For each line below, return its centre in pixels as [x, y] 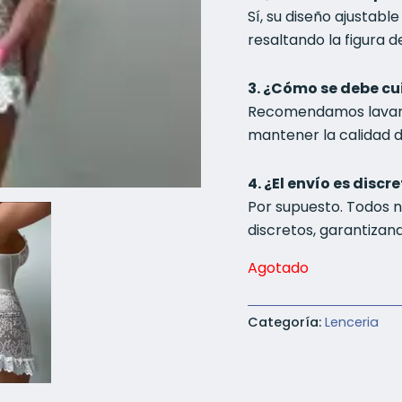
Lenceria [352, 323]
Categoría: [287, 323]
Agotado [279, 268]
